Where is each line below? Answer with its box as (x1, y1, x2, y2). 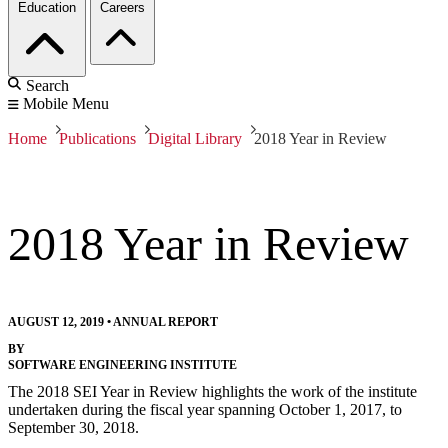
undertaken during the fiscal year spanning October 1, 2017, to (8, 401, 402, 419)
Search (26, 77, 69, 95)
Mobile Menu (23, 95, 109, 113)
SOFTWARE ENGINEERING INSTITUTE (8, 358, 237, 373)
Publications (59, 130, 136, 148)
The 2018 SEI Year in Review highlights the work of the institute (8, 383, 417, 401)
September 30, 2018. (8, 419, 139, 437)
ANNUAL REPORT (113, 315, 218, 330)
